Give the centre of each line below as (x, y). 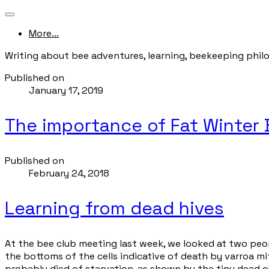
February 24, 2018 (69, 173)
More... (44, 33)
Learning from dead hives (114, 208)
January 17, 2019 (66, 90)
